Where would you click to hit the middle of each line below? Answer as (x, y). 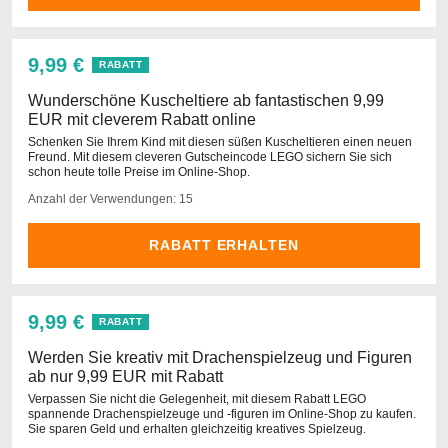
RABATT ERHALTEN (224, 245)
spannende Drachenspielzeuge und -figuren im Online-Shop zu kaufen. (222, 414)
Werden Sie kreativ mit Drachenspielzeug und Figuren (220, 357)
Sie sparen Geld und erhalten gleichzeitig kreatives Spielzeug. (197, 429)
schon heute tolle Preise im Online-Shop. (139, 172)
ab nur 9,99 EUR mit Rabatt (125, 376)
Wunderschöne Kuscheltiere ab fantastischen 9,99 (206, 100)
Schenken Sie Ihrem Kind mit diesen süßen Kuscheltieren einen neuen (220, 142)
